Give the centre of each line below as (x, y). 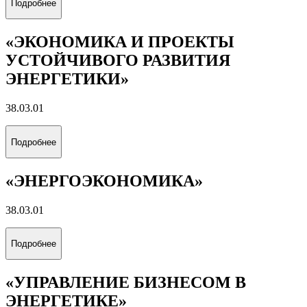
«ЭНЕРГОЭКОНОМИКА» (104, 181)
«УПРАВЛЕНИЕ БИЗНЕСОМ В (126, 283)
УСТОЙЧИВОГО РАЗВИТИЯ (118, 61)
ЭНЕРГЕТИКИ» (67, 79)
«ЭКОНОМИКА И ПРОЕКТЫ (120, 42)
